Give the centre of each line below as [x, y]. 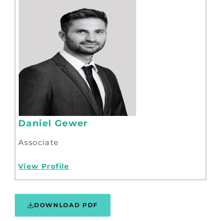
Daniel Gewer [53, 124]
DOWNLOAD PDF [66, 205]
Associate [39, 143]
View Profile [44, 166]
